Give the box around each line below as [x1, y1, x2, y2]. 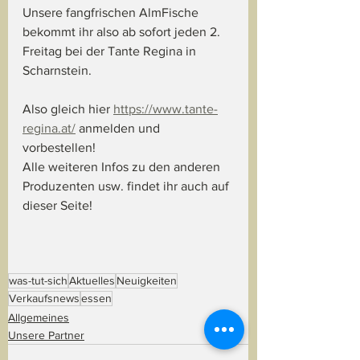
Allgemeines [8, 310, 69, 324]
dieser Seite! [22, 198, 92, 212]
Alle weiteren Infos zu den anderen [22, 159, 223, 174]
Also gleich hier [22, 101, 113, 116]
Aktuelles [69, 273, 115, 287]
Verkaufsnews [9, 291, 80, 305]
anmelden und [76, 121, 163, 135]
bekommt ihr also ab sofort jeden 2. [22, 24, 223, 39]
